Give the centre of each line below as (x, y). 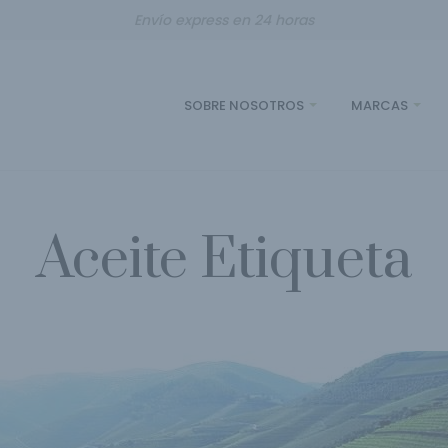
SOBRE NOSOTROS (244, 105)
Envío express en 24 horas (224, 20)
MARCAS (379, 105)
